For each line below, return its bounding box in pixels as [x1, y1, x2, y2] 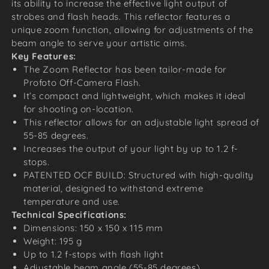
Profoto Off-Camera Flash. [23, 76, 142, 88]
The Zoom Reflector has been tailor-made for [23, 63, 227, 75]
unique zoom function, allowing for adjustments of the [11, 23, 253, 35]
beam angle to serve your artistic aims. [11, 37, 187, 49]
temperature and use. [23, 195, 121, 207]
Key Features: [11, 50, 76, 62]
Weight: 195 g [23, 235, 82, 247]
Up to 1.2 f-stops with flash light [23, 248, 164, 260]
